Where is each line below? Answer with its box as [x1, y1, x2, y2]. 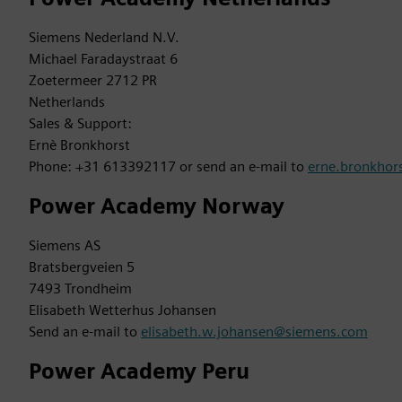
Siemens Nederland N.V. [29, 29, 179, 46]
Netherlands [29, 93, 105, 110]
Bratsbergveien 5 [29, 258, 135, 275]
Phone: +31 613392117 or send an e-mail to [29, 158, 308, 175]
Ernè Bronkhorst [29, 136, 130, 153]
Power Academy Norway [29, 193, 284, 219]
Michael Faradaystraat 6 [29, 50, 178, 67]
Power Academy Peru [29, 358, 249, 384]
